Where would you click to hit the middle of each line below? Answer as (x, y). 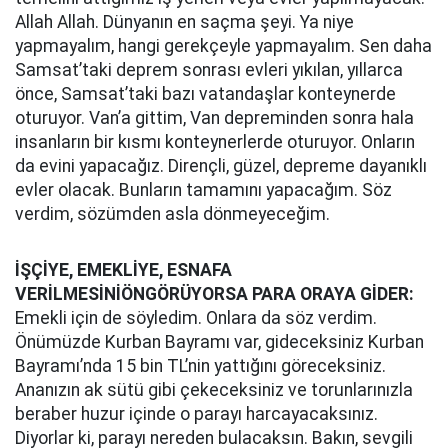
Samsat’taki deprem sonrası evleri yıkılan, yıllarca (209, 70)
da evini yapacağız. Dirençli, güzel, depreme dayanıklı (221, 166)
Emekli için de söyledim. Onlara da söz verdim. (196, 318)
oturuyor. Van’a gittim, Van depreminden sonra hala (214, 118)
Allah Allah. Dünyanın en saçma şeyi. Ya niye (184, 22)
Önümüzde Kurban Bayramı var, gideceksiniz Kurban (219, 342)
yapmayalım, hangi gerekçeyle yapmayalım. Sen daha (223, 46)
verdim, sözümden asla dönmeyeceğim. (172, 214)
